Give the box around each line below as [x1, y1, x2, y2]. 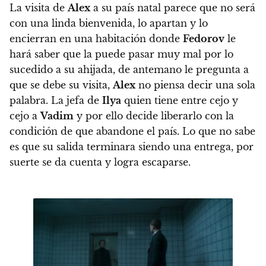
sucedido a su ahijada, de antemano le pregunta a [9, 64, 249, 76]
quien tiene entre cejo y [121, 94, 238, 107]
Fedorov [183, 33, 224, 45]
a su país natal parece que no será [90, 2, 255, 14]
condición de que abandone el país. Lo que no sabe [9, 125, 255, 138]
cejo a [9, 110, 40, 122]
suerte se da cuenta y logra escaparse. [9, 156, 191, 169]
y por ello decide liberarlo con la [74, 110, 234, 122]
